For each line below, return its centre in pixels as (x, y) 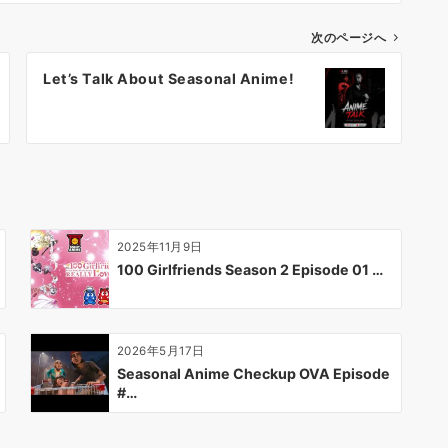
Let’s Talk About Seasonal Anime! (169, 78)
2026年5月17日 (161, 350)
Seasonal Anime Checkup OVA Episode (253, 373)
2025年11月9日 (160, 246)
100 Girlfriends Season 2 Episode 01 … (250, 269)
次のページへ (348, 37)
